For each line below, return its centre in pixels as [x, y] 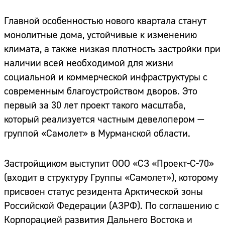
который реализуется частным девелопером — [104, 120]
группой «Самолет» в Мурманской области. [97, 134]
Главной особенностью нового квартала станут [105, 21]
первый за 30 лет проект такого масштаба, [95, 105]
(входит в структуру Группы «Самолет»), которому [111, 178]
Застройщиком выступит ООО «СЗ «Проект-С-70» [109, 164]
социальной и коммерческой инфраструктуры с [106, 77]
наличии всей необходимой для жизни [89, 63]
